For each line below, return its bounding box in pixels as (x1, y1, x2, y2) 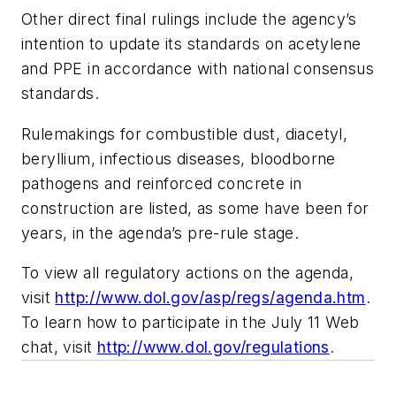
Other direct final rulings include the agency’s (21, 9, 357, 28)
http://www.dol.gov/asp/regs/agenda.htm (55, 288, 366, 308)
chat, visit (21, 338, 97, 357)
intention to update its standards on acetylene (21, 34, 362, 53)
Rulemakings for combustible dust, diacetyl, (21, 124, 348, 143)
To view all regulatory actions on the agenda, (21, 263, 354, 283)
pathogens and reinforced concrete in (21, 173, 302, 193)
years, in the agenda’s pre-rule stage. (21, 223, 300, 242)
